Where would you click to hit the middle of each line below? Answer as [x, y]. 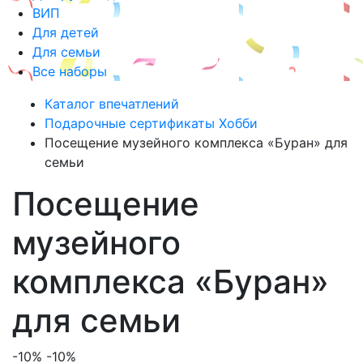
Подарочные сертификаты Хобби [151, 123]
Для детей [66, 32]
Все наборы [70, 71]
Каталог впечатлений [112, 104]
